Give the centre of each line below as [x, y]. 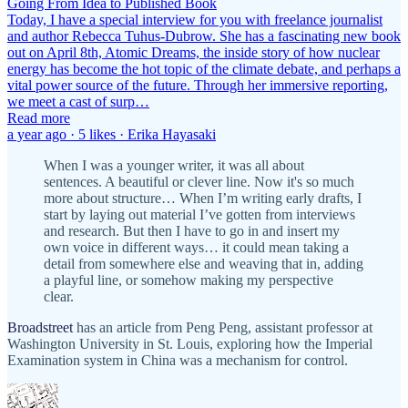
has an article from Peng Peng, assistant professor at [223, 327]
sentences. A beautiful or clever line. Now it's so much [199, 181]
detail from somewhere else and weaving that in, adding [204, 263]
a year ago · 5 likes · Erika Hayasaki [112, 134]
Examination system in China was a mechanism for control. [178, 360]
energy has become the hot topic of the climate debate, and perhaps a [204, 68]
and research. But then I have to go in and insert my [192, 230]
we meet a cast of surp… [78, 101]
